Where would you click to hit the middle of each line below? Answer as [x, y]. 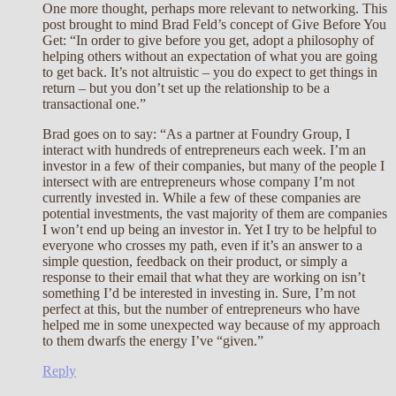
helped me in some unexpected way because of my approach [211, 325]
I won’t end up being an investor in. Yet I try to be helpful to [209, 230]
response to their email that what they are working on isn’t [204, 278]
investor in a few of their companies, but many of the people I [213, 166]
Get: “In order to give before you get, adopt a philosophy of [208, 41]
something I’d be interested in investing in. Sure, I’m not [199, 293]
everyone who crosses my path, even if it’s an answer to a [202, 246]
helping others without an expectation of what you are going [210, 57]
